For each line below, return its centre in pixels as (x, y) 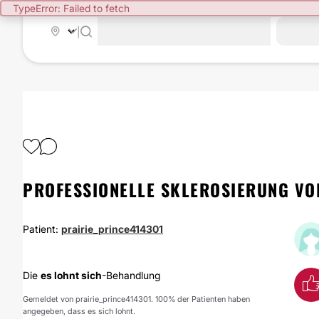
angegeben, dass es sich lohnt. (79, 311)
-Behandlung (131, 275)
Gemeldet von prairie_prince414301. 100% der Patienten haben (136, 299)
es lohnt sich (71, 275)
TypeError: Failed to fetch (71, 8)
